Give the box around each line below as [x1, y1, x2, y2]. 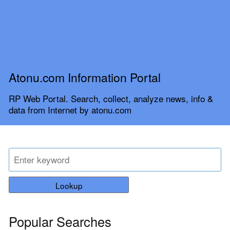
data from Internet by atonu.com [9, 103, 131, 116]
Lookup [55, 180, 83, 191]
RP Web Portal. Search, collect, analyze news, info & [9, 91, 213, 105]
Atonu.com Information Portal [9, 68, 161, 86]
